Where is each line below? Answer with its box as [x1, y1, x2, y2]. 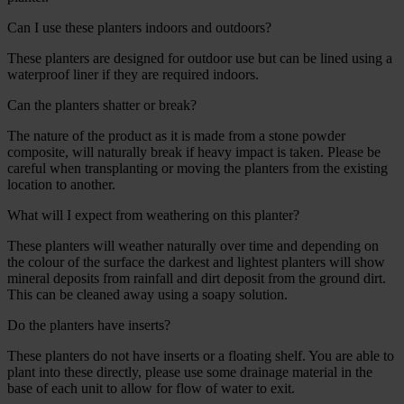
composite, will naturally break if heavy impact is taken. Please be [7, 143, 381, 160]
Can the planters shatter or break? [7, 96, 197, 113]
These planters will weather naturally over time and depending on [7, 237, 379, 253]
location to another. [7, 176, 115, 192]
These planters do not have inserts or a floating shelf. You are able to [7, 347, 394, 363]
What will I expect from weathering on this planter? [7, 207, 299, 223]
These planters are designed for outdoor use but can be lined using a [7, 50, 392, 66]
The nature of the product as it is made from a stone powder [7, 127, 345, 143]
